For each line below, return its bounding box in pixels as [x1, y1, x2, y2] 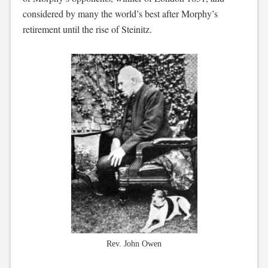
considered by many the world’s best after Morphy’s [22, 7, 218, 20]
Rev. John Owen [106, 239, 162, 248]
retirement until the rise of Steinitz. [22, 23, 152, 35]
